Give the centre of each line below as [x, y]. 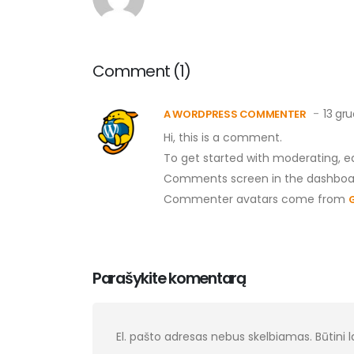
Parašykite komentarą [169, 278]
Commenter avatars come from [256, 199]
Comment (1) [141, 71]
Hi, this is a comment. [223, 137]
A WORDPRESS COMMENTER [235, 114]
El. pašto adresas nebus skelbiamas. [214, 336]
